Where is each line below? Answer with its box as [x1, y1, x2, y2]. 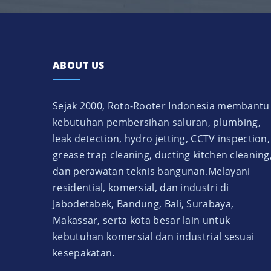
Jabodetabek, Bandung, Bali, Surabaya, [53, 197, 234, 211]
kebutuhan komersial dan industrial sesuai [53, 229, 255, 243]
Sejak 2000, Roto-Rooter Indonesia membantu [53, 99, 270, 113]
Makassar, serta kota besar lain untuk [53, 213, 230, 227]
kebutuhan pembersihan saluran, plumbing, [53, 115, 261, 129]
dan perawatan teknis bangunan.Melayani [53, 164, 250, 178]
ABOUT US [53, 58, 105, 72]
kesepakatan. [53, 246, 115, 260]
